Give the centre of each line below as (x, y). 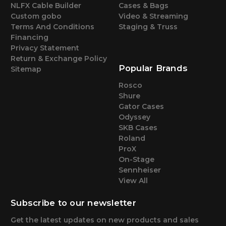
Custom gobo (36, 16)
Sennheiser (139, 170)
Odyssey (134, 117)
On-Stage (136, 160)
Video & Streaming (153, 16)
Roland (132, 138)
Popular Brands (153, 68)
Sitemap (26, 69)
